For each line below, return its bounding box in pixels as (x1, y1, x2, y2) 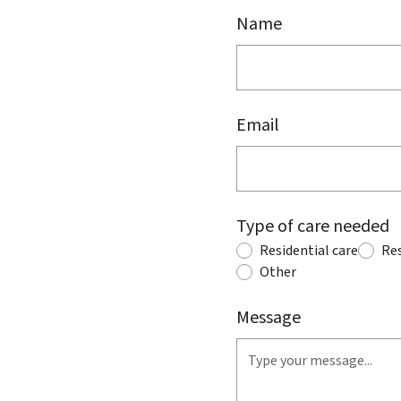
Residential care (260, 240, 358, 260)
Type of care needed (236, 213, 389, 239)
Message (236, 304, 301, 330)
